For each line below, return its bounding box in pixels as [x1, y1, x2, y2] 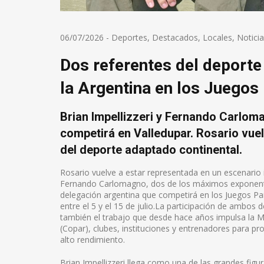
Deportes [111, 31, 147, 43]
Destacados [152, 31, 198, 43]
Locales [203, 31, 232, 43]
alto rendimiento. [60, 233, 125, 245]
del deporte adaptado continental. [60, 142, 242, 157]
